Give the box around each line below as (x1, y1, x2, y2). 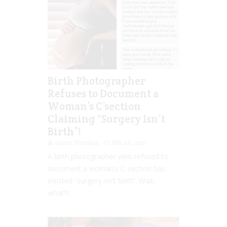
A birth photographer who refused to (48, 151, 168, 161)
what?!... (48, 187, 73, 198)
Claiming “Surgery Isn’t (48, 111, 165, 126)
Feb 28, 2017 (111, 138, 146, 147)
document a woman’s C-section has (48, 163, 165, 173)
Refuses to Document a (48, 86, 159, 100)
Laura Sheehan (54, 138, 99, 147)
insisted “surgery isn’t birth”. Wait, (48, 175, 156, 185)
